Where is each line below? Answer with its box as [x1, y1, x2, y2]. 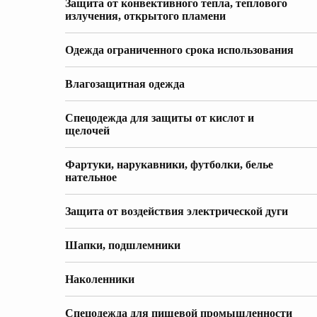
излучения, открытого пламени [65, 10, 226, 22]
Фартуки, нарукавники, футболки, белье [65, 158, 273, 171]
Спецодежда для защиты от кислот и [65, 112, 254, 124]
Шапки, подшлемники [65, 239, 180, 251]
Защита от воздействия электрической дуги [65, 205, 288, 217]
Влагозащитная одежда [65, 78, 185, 90]
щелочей [65, 125, 110, 137]
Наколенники [65, 273, 134, 285]
